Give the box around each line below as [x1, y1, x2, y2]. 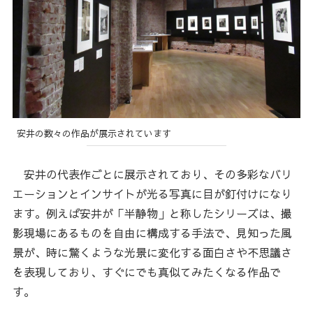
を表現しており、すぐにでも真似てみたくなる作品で [12, 264, 281, 280]
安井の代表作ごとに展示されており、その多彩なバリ [12, 166, 292, 182]
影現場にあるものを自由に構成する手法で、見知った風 [12, 225, 292, 241]
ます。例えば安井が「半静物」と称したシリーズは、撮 [12, 205, 292, 221]
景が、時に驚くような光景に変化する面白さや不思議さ [12, 245, 292, 261]
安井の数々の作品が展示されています [17, 126, 172, 140]
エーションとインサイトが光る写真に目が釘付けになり [12, 186, 292, 202]
